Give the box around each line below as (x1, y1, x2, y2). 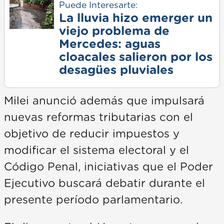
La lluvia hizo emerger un (58, 12, 212, 25)
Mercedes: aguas (58, 38, 160, 51)
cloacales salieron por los (58, 51, 212, 64)
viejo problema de (58, 25, 169, 38)
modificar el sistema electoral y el (4, 145, 189, 156)
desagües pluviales (58, 64, 173, 77)
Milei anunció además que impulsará (4, 95, 204, 107)
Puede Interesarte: (58, 1, 137, 10)
